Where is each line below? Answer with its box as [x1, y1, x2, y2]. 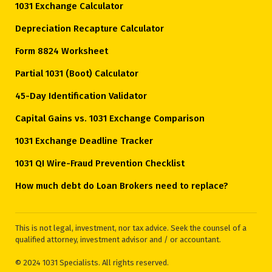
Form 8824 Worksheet [15, 45, 108, 56]
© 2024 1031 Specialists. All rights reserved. [15, 257, 169, 267]
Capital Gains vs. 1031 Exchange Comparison [15, 112, 205, 124]
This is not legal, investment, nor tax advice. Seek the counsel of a [15, 223, 246, 233]
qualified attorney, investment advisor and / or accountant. [15, 234, 221, 244]
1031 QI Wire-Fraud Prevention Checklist [15, 157, 185, 169]
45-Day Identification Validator [15, 90, 147, 101]
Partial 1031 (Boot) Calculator [15, 67, 138, 79]
